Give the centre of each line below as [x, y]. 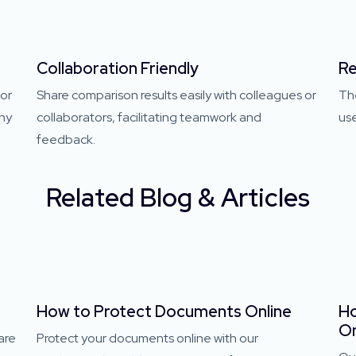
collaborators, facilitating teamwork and [149, 117]
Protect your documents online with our [147, 338]
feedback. [66, 139]
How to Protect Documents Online [164, 311]
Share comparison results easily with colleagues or [176, 95]
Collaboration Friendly [118, 68]
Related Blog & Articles [178, 197]
